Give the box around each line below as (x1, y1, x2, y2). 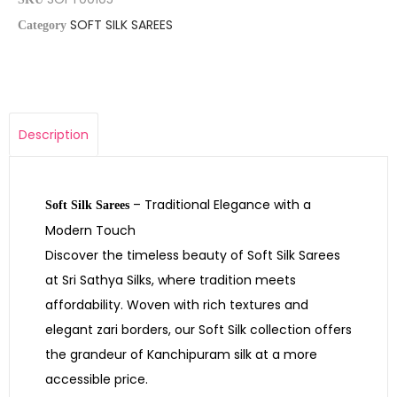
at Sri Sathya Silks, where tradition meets (45, 270, 296, 289)
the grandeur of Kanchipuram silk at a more (45, 345, 317, 363)
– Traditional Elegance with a (129, 195, 311, 214)
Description (19, 126, 89, 144)
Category (18, 19, 66, 32)
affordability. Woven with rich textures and (45, 295, 308, 314)
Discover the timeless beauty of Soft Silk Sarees (45, 245, 340, 264)
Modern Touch (45, 221, 136, 239)
